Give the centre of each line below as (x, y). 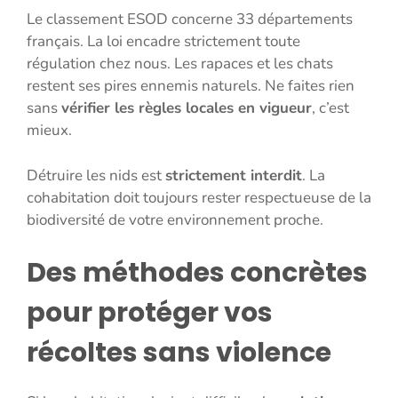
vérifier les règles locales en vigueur (187, 108)
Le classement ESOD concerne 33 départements (190, 20)
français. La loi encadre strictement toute (163, 42)
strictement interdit (234, 175)
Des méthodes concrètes (197, 273)
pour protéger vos (150, 313)
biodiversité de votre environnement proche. (175, 219)
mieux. (49, 131)
